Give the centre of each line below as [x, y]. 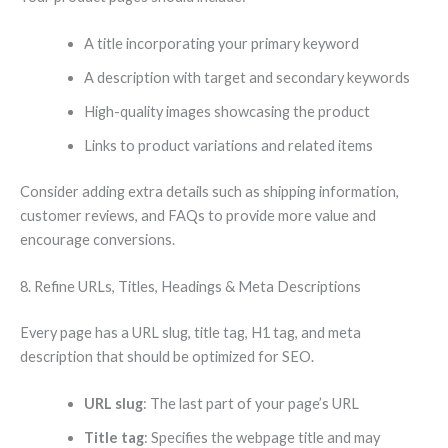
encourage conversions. [97, 239]
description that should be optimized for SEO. [167, 356]
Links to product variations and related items [228, 145]
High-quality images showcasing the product [226, 111]
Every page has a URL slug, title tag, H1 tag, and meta [190, 332]
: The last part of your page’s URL [250, 404]
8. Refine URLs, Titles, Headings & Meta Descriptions [190, 287]
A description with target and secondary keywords [246, 77]
